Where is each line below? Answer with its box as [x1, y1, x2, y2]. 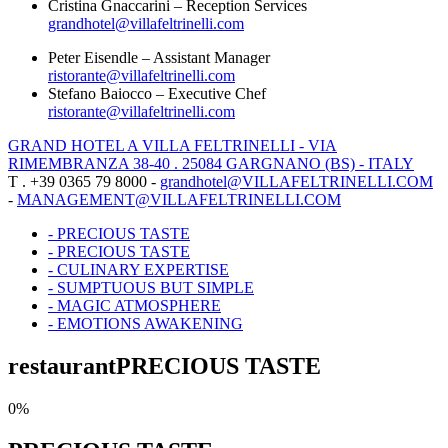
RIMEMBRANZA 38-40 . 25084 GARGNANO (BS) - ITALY [8, 155, 414, 172]
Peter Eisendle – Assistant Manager [48, 49, 270, 66]
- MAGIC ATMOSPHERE [48, 297, 221, 314]
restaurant [8, 352, 116, 379]
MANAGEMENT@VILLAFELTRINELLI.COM [17, 191, 341, 208]
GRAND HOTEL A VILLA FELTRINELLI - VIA [8, 137, 337, 154]
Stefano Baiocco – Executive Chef [48, 85, 266, 102]
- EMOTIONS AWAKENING [48, 315, 243, 332]
